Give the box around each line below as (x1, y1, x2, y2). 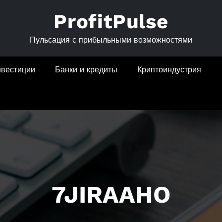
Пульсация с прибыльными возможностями (30, 35, 192, 45)
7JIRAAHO (52, 180, 170, 209)
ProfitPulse (54, 10, 168, 33)
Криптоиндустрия (137, 65, 201, 74)
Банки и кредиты (55, 65, 117, 74)
